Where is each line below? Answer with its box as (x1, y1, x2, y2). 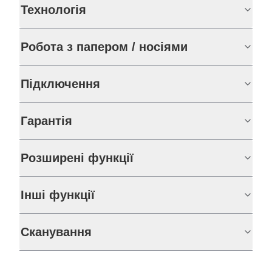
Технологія (21, 2, 86, 16)
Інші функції (21, 188, 95, 202)
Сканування (21, 225, 92, 239)
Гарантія (21, 114, 72, 127)
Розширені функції (21, 151, 134, 165)
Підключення (21, 76, 100, 90)
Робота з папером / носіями (21, 39, 188, 53)
